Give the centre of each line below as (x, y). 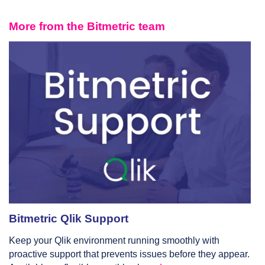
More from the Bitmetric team (87, 26)
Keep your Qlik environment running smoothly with (114, 240)
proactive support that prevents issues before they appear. (129, 254)
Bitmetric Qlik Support (69, 218)
